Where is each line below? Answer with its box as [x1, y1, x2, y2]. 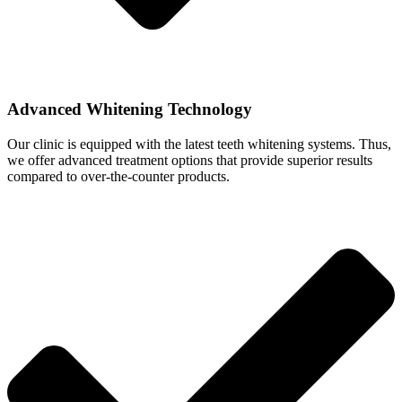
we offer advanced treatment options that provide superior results [7, 152, 372, 168]
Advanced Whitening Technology [7, 99, 252, 118]
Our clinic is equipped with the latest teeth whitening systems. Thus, [7, 135, 391, 152]
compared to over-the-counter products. [7, 168, 230, 184]
